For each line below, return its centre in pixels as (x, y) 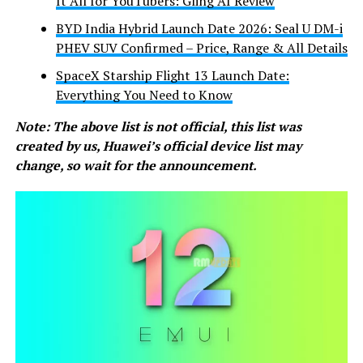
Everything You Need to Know (144, 94)
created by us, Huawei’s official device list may (158, 145)
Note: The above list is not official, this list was (158, 126)
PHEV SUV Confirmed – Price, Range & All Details (201, 47)
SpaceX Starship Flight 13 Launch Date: (172, 75)
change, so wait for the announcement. (136, 165)
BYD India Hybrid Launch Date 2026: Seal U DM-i (199, 28)
